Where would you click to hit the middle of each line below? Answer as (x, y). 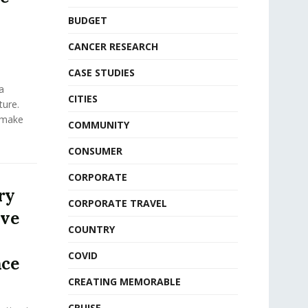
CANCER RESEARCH (113, 46)
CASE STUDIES (101, 73)
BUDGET (87, 20)
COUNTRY (91, 229)
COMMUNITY (98, 125)
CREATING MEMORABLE (124, 282)
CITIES (82, 99)
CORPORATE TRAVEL (117, 203)
